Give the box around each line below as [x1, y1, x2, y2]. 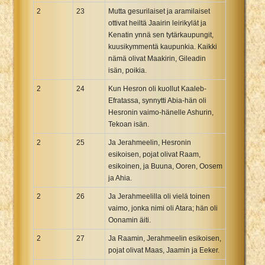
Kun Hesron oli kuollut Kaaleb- [108, 84, 206, 93]
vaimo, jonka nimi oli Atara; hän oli [108, 203, 218, 212]
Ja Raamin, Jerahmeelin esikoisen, [108, 234, 221, 243]
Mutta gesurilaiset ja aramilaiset [108, 7, 210, 15]
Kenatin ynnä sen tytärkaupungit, [108, 30, 214, 39]
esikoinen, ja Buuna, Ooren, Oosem [108, 161, 222, 170]
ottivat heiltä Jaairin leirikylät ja [108, 18, 206, 27]
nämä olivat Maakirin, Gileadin [108, 54, 206, 63]
